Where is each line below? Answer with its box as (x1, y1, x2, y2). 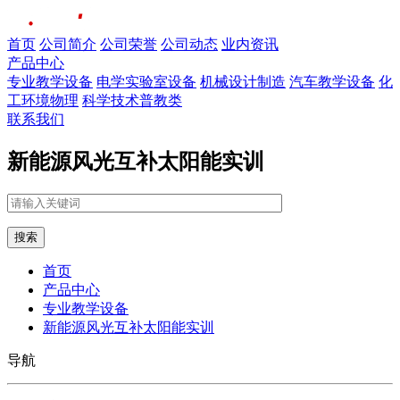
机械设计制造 (200, 74, 286, 89)
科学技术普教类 (82, 93, 182, 108)
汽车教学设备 (289, 74, 375, 89)
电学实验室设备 (96, 74, 196, 89)
